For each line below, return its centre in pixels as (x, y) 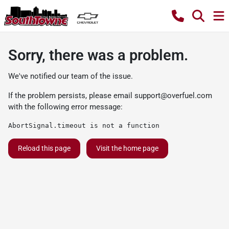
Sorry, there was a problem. (98, 55)
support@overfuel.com (173, 96)
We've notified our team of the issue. (71, 76)
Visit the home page (127, 148)
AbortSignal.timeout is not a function (84, 125)
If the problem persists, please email (71, 96)
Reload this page (44, 148)
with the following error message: (65, 107)
